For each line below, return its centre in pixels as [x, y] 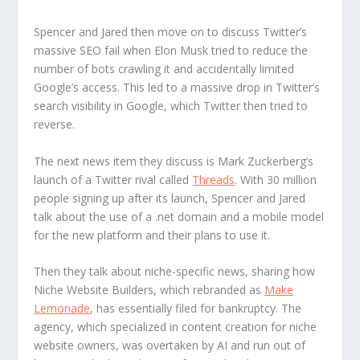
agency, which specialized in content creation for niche [176, 327]
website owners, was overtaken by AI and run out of [170, 346]
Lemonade [62, 309]
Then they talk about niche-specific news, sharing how [175, 272]
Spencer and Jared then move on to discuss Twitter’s [171, 32]
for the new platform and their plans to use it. [152, 235]
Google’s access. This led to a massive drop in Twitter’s [177, 88]
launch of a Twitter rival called [113, 179]
